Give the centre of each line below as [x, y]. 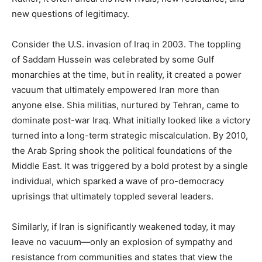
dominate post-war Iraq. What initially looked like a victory [131, 120]
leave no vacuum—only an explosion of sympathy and [122, 242]
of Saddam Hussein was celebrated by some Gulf [113, 59]
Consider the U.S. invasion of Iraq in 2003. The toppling [126, 44]
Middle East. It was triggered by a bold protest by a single [130, 166]
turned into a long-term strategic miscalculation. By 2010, [130, 135]
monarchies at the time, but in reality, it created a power [127, 74]
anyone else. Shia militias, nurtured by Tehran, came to [125, 105]
